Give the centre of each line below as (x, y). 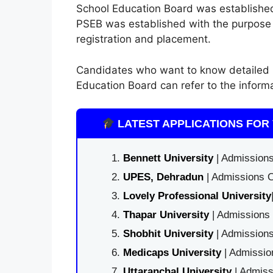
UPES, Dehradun (163, 177)
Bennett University (168, 158)
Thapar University (166, 215)
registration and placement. (143, 39)
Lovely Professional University (197, 196)
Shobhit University (168, 234)
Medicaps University (172, 253)
